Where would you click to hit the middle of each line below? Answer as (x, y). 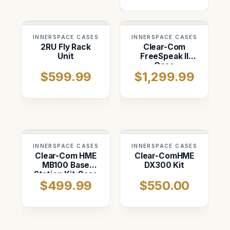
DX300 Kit (164, 165)
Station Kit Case (66, 175)
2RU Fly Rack (66, 47)
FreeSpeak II (164, 56)
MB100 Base (66, 165)
